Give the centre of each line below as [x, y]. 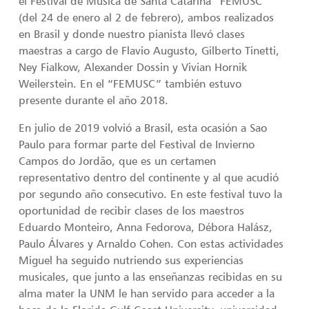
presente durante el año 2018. [94, 100]
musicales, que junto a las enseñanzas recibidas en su [151, 277]
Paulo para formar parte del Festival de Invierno [137, 144]
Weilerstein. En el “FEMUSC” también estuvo [130, 84]
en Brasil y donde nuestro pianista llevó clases [132, 34]
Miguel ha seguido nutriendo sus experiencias [131, 260]
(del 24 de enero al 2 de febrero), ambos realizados [147, 18]
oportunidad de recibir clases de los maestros [132, 211]
